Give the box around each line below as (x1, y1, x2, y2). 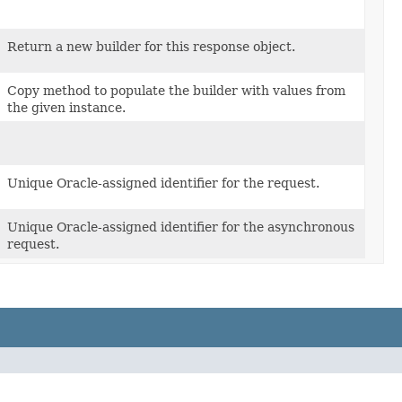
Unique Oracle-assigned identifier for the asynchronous (7, 220, 354, 235)
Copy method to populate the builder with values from (7, 83, 345, 99)
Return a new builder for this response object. (7, 39, 295, 55)
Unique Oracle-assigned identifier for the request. (7, 176, 319, 191)
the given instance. (7, 100, 126, 116)
